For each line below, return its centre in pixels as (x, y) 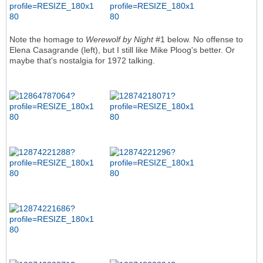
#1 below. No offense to (198, 40)
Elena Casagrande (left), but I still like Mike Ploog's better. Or (122, 50)
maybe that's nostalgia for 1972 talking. (82, 61)
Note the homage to (48, 40)
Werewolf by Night (119, 40)
